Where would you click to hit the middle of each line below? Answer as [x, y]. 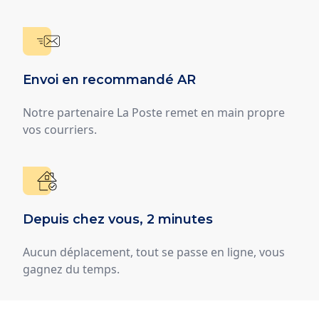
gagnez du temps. [71, 269]
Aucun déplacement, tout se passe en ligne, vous [154, 252]
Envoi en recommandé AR [109, 79]
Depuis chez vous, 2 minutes [118, 219]
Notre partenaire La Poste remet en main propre [154, 112]
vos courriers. [60, 129]
